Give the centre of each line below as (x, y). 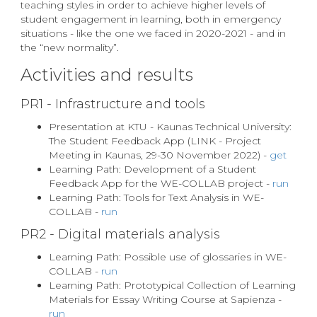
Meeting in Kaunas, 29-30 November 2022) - (159, 155)
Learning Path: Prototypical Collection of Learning (172, 285)
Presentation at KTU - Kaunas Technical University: (170, 127)
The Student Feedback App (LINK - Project (155, 141)
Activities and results (107, 75)
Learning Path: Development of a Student (152, 169)
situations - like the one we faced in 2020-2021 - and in (153, 33)
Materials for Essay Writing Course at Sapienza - (165, 299)
